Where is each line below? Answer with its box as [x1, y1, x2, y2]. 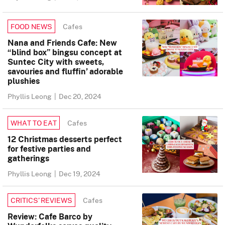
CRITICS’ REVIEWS [11, 195, 72, 205]
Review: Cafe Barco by [8, 210, 92, 222]
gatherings [8, 152, 49, 164]
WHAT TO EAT [11, 118, 57, 128]
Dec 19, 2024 [59, 168, 100, 179]
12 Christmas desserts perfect [8, 133, 122, 145]
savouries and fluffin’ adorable [8, 65, 123, 77]
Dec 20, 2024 [59, 91, 101, 101]
